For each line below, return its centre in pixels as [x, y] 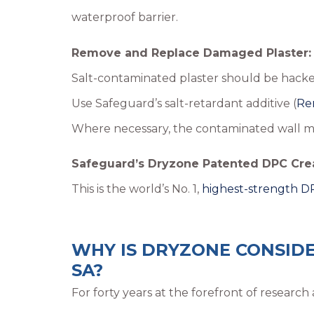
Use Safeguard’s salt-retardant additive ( [184, 103]
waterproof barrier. [125, 18]
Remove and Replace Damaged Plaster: [191, 53]
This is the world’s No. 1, [137, 189]
